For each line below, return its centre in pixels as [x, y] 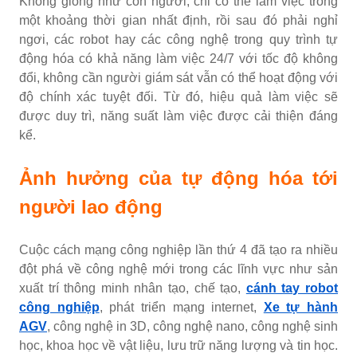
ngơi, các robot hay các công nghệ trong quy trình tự [178, 40]
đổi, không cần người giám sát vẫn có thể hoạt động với [178, 78]
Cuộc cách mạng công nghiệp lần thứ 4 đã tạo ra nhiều [178, 250]
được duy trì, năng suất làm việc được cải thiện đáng [178, 116]
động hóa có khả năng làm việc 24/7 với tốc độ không [178, 59]
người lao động [91, 207]
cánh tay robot [292, 288]
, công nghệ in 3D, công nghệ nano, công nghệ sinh [192, 327]
